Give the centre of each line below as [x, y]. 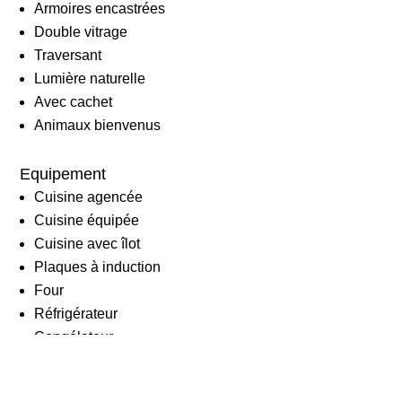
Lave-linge [68, 383]
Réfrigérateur [76, 313]
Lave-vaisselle [81, 360]
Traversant [68, 55]
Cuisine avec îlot [87, 243]
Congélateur [74, 336]
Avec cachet [74, 101]
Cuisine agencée [89, 197]
